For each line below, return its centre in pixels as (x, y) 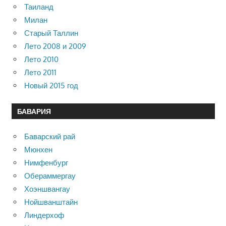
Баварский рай (50, 137)
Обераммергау (50, 176)
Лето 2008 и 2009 (55, 46)
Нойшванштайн (51, 202)
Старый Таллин (51, 33)
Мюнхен (38, 150)
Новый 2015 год (51, 85)
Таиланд (39, 7)
